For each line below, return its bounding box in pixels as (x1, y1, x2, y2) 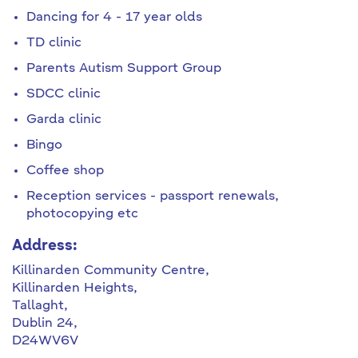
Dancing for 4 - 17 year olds (26, 11, 202, 24)
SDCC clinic (26, 88, 101, 101)
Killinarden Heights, (12, 282, 141, 295)
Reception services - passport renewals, (26, 190, 279, 203)
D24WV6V (12, 335, 82, 348)
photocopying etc (26, 208, 138, 221)
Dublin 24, (12, 317, 82, 330)
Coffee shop (26, 165, 104, 177)
